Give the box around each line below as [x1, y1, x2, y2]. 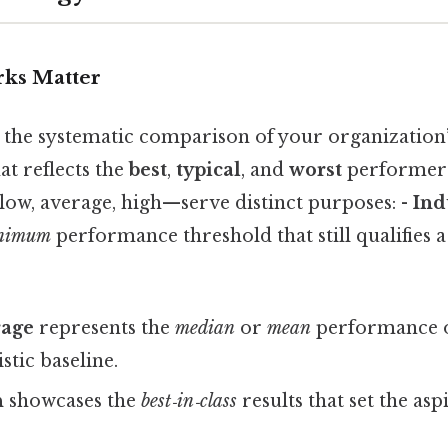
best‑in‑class [141, 390, 238, 413]
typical [176, 158, 241, 181]
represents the [34, 317, 176, 340]
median [175, 317, 236, 340]
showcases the [4, 390, 142, 413]
